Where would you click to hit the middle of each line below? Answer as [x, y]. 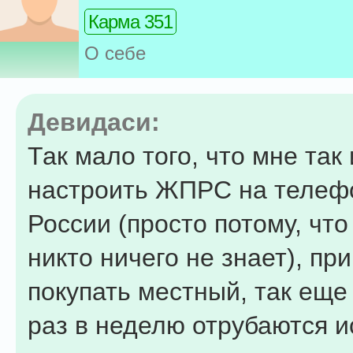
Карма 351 [130, 22]
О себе [115, 54]
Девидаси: [94, 122]
